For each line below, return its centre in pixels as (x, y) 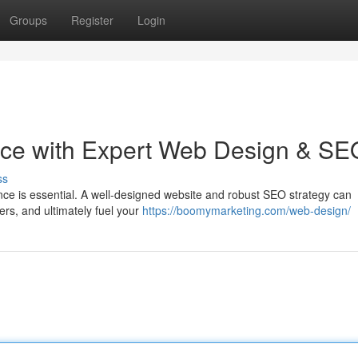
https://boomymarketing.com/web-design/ (247, 210)
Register (92, 20)
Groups (28, 20)
